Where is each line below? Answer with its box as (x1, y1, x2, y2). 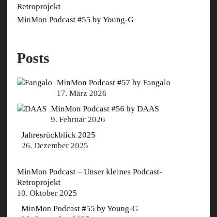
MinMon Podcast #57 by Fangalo (57, 77, 170, 87)
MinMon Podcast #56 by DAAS (51, 104, 159, 113)
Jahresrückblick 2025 (21, 130, 95, 139)
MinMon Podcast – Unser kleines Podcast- (17, 167, 162, 176)
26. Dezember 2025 (21, 140, 88, 150)
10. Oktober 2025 (17, 188, 77, 198)
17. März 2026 (57, 88, 107, 98)
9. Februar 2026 (51, 114, 105, 124)
